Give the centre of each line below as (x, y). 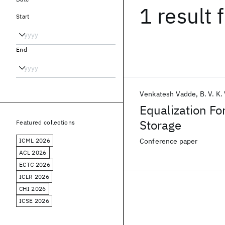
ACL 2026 (33, 152)
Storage (160, 125)
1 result (176, 16)
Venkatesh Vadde (168, 94)
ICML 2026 (35, 140)
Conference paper (169, 141)
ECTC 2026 (35, 164)
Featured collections (46, 122)
